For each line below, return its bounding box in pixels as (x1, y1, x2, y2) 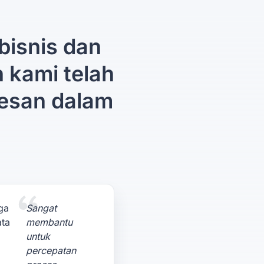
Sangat (26, 202, 57, 214)
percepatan (26, 245, 77, 256)
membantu (26, 216, 73, 228)
